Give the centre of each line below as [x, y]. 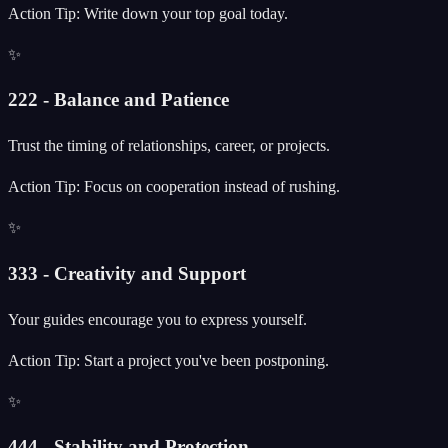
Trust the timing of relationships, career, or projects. [169, 146]
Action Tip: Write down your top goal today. [148, 13]
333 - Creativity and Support [127, 273]
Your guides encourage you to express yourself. [157, 319]
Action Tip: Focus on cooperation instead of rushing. [174, 187]
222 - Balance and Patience [118, 100]
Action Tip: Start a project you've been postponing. [168, 360]
